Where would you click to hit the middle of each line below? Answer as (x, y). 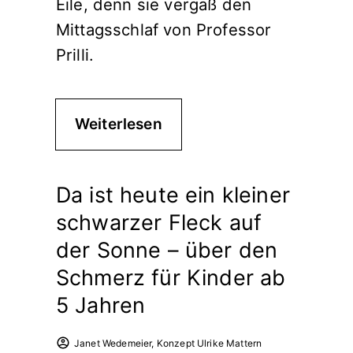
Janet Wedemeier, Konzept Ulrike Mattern (168, 343)
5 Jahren (101, 305)
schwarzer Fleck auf (159, 222)
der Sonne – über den (167, 250)
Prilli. (75, 54)
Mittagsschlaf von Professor (164, 29)
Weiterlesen (119, 124)
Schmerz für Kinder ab (171, 277)
